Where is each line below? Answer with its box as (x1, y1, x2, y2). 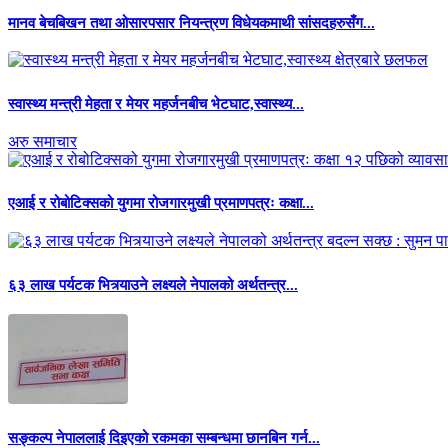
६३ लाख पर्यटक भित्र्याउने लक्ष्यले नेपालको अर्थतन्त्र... (8, 276, 298, 293)
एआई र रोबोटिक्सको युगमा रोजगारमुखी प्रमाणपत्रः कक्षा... (8, 195, 314, 212)
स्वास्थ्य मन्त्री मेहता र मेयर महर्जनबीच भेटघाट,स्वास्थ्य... (8, 95, 304, 112)
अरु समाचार (8, 132, 77, 150)
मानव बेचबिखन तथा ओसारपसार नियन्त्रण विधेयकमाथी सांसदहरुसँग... (8, 14, 375, 31)
